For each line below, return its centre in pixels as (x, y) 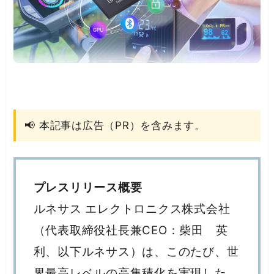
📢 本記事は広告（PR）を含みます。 (115, 125)
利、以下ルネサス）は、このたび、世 (136, 252)
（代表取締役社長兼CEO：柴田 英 (131, 231)
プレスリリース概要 (88, 188)
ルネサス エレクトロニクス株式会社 (132, 209)
